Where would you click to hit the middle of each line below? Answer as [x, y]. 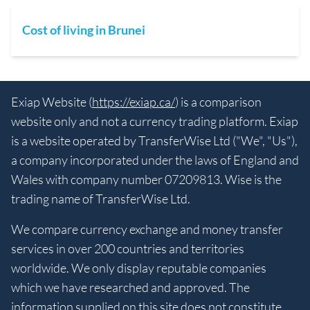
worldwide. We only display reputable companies [139, 268]
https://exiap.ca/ [134, 102]
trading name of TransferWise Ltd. [101, 199]
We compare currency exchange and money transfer [147, 229]
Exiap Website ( [52, 102]
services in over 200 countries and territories [128, 249]
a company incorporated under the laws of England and [155, 160]
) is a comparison [218, 102]
